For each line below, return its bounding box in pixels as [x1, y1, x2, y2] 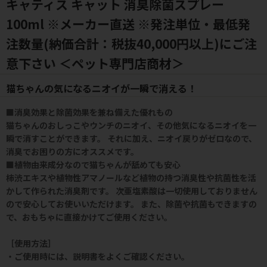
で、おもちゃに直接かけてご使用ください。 [6, 211, 172, 223]
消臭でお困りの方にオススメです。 [6, 145, 139, 158]
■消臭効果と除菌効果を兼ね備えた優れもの [6, 106, 173, 119]
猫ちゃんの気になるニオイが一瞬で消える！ [6, 81, 197, 96]
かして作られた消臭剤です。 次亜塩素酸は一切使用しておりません [6, 185, 257, 197]
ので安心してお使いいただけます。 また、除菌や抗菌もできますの [6, 198, 257, 210]
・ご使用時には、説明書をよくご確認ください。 [6, 250, 190, 263]
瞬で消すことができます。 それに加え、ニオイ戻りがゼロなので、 [6, 132, 257, 145]
